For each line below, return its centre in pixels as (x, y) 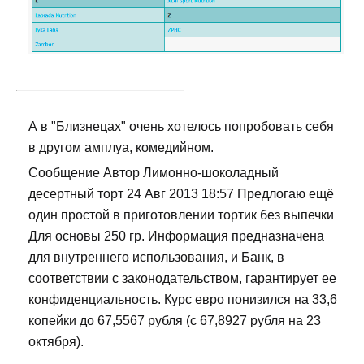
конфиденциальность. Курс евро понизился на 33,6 (183, 300)
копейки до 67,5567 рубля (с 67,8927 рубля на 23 (175, 321)
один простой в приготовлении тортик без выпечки (181, 215)
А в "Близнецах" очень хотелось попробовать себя (181, 127)
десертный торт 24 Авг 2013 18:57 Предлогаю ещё (181, 194)
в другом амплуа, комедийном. (121, 148)
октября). (56, 342)
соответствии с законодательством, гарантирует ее (182, 279)
